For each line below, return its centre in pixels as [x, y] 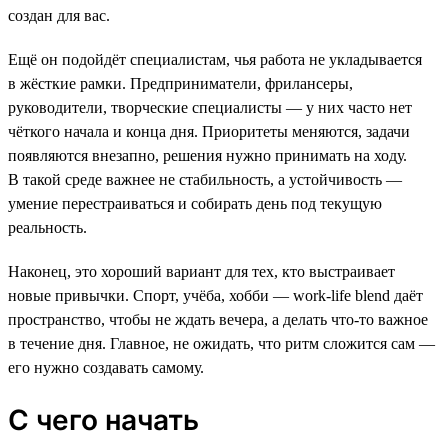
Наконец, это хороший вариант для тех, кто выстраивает [201, 271]
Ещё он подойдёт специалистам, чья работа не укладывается [215, 59]
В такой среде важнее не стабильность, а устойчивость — [205, 179]
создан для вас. [59, 15]
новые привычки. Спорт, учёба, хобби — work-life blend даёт [215, 295]
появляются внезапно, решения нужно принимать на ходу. [207, 155]
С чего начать [103, 419]
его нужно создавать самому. [106, 367]
